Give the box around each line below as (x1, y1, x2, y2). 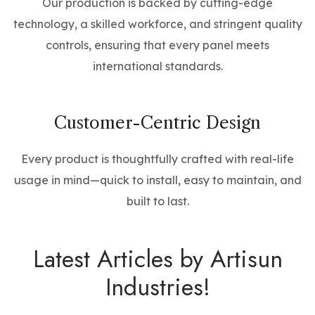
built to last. (126, 194, 189, 208)
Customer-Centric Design (54, 112, 261, 133)
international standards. (92, 59, 223, 73)
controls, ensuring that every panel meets (46, 38, 269, 52)
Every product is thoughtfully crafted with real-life (21, 152, 294, 166)
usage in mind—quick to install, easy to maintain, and (13, 173, 302, 187)
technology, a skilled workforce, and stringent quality (13, 17, 302, 31)
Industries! (105, 270, 210, 304)
